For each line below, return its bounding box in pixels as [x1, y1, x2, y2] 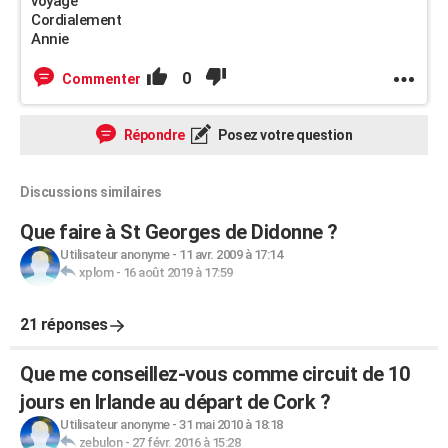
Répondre [121, 127, 185, 143]
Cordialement [31, 11, 121, 29]
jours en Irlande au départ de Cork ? [20, 390, 330, 414]
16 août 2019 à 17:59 [122, 265, 233, 280]
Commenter [62, 71, 141, 87]
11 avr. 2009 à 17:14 [179, 247, 282, 262]
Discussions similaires [20, 184, 161, 200]
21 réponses [20, 315, 108, 334]
